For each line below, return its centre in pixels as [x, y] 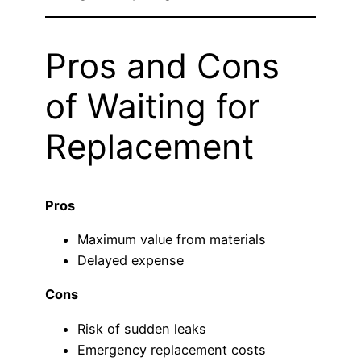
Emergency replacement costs [172, 349]
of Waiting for [153, 106]
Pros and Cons [162, 65]
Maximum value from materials [172, 240]
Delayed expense [131, 261]
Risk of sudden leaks [142, 328]
